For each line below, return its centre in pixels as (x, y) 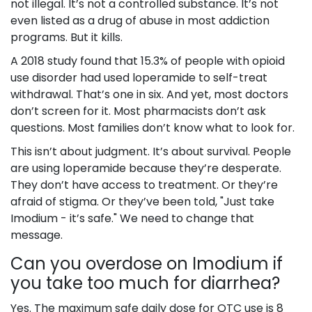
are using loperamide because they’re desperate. (146, 169)
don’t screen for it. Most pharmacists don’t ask (138, 111)
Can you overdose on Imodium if (147, 264)
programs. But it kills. (67, 38)
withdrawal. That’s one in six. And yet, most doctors (149, 95)
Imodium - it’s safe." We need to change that (132, 219)
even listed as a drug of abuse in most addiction (140, 21)
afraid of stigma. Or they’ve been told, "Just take (142, 202)
